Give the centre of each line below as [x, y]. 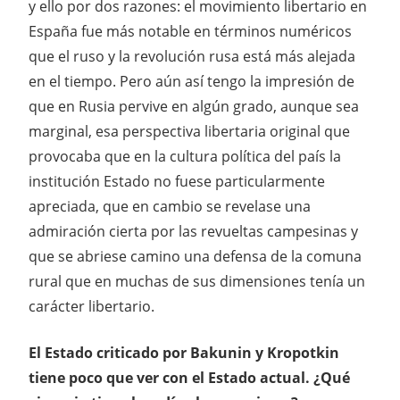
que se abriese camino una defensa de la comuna [195, 256]
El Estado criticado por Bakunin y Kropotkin [184, 352]
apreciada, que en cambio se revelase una [170, 206]
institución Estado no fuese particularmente [177, 181]
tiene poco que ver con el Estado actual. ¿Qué [189, 377]
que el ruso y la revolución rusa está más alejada [192, 56]
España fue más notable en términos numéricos [190, 31]
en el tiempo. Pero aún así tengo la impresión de [192, 81]
